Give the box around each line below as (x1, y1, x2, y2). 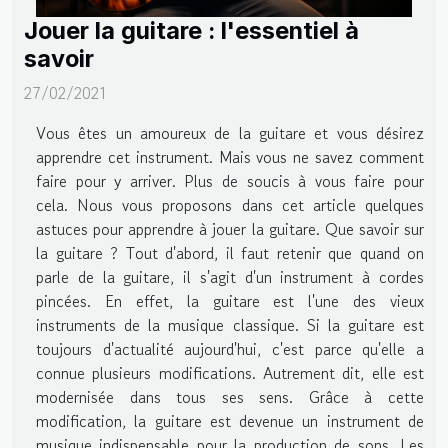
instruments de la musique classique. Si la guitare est (36, 312, 424, 337)
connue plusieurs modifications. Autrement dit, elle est (36, 360, 424, 385)
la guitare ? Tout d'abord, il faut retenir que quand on (36, 240, 424, 265)
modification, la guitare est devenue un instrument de (36, 408, 424, 433)
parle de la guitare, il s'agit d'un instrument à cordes (36, 264, 424, 289)
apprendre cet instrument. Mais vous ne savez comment (36, 144, 424, 169)
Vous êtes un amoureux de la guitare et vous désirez (36, 120, 424, 145)
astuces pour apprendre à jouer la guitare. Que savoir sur (36, 216, 424, 241)
